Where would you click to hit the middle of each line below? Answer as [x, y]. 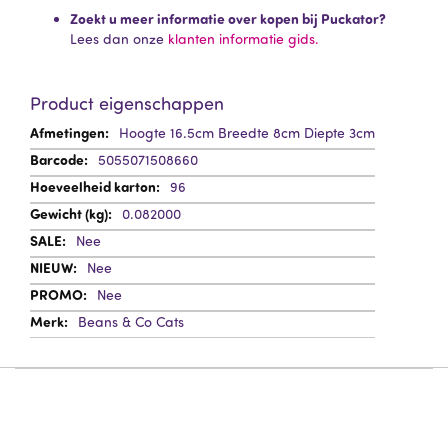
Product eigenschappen [127, 103]
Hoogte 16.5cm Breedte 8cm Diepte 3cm [247, 132]
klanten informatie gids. [243, 38]
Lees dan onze [119, 38]
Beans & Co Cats [131, 321]
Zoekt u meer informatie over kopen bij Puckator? [228, 18]
